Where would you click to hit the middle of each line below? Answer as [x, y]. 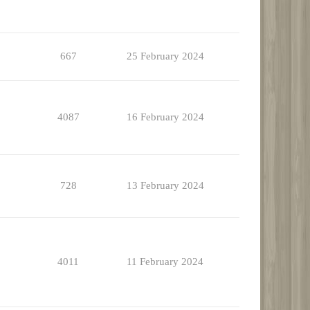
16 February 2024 [165, 117]
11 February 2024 [165, 262]
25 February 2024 [165, 56]
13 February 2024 [165, 186]
